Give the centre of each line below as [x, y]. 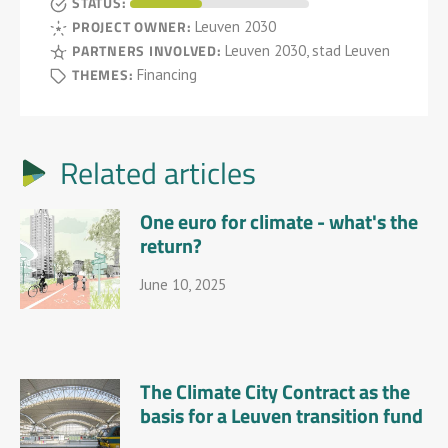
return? [171, 245]
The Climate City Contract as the [275, 391]
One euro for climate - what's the [279, 221]
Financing [167, 74]
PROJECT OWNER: [134, 26]
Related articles [158, 172]
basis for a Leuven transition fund [281, 415]
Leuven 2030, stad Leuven [308, 50]
